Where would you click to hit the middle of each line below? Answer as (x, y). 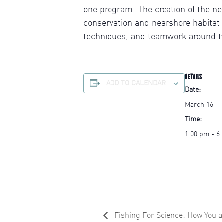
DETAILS (194, 77)
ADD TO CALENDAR (136, 83)
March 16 (199, 105)
